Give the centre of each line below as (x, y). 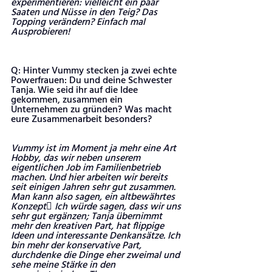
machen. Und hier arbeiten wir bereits (90, 178)
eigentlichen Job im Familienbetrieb (87, 168)
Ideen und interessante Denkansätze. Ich (97, 236)
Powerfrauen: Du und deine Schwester (93, 81)
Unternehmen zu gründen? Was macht (93, 110)
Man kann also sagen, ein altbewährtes (94, 197)
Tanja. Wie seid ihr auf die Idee (76, 90)
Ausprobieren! (40, 32)
